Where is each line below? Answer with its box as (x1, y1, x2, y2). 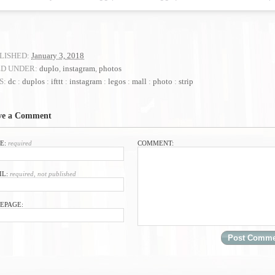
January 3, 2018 (31, 51, 84, 61)
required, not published (10, 170, 76, 178)
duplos (22, 77, 45, 87)
